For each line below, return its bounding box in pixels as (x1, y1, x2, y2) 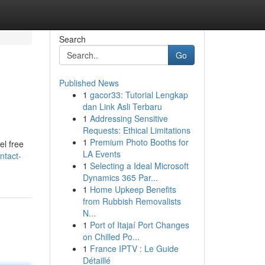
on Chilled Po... (82, 231, 140, 243)
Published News (59, 77, 119, 89)
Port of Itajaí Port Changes (89, 219, 189, 231)
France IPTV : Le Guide (89, 243, 179, 254)
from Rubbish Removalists (82, 195, 181, 207)
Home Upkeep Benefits (89, 183, 176, 195)
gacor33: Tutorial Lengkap (89, 89, 188, 101)
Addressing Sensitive (89, 112, 168, 124)
